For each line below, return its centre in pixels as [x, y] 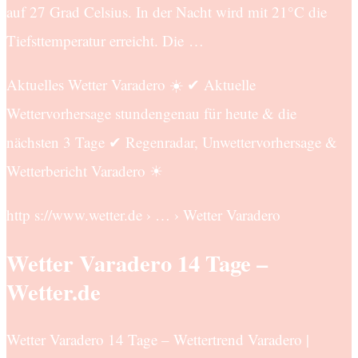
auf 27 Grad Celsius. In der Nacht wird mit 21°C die [167, 12]
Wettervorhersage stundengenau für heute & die [151, 113]
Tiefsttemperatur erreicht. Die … [105, 41]
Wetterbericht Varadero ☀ [85, 171]
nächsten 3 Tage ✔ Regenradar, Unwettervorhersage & [172, 142]
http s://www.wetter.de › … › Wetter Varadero [143, 215]
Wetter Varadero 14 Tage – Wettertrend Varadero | [158, 339]
